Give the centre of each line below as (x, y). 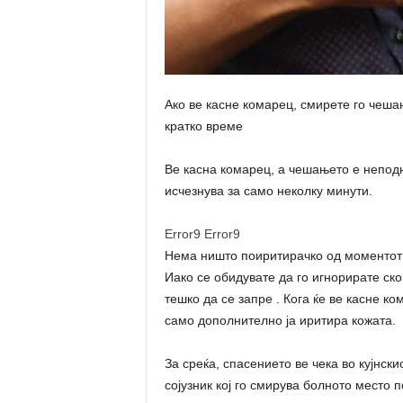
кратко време (203, 126)
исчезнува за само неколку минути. (268, 191)
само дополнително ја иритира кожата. (280, 320)
